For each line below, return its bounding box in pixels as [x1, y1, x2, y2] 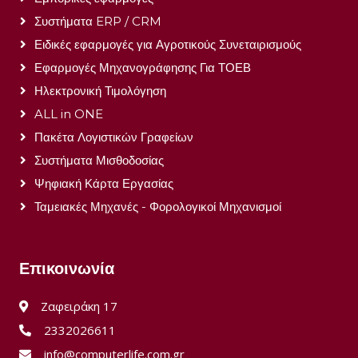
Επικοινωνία [19, 259, 114, 278]
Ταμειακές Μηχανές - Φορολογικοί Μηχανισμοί [34, 199, 281, 214]
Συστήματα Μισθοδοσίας [34, 153, 164, 168]
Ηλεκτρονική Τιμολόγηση [34, 83, 166, 98]
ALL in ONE [34, 106, 103, 121]
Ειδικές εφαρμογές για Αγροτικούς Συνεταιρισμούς [34, 37, 301, 52]
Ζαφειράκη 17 [41, 298, 117, 314]
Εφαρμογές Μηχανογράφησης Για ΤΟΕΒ [34, 60, 251, 75]
